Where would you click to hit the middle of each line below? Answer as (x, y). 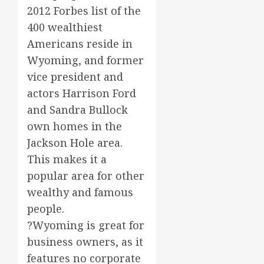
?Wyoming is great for (86, 225)
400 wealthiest (65, 27)
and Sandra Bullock (77, 109)
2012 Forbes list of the (84, 10)
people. (46, 208)
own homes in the (75, 126)
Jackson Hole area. (75, 142)
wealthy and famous (80, 192)
